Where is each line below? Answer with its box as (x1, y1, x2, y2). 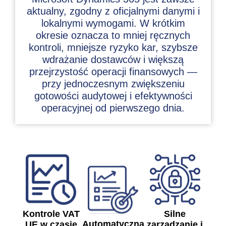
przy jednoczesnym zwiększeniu (41, 78, 185, 90)
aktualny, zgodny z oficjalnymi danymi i (26, 6, 200, 17)
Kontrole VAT (22, 209, 80, 219)
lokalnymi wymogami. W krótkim (41, 18, 185, 29)
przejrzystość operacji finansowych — (29, 66, 197, 78)
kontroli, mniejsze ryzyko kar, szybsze (28, 42, 198, 53)
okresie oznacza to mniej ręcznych (36, 30, 190, 41)
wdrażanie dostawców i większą (42, 54, 184, 66)
